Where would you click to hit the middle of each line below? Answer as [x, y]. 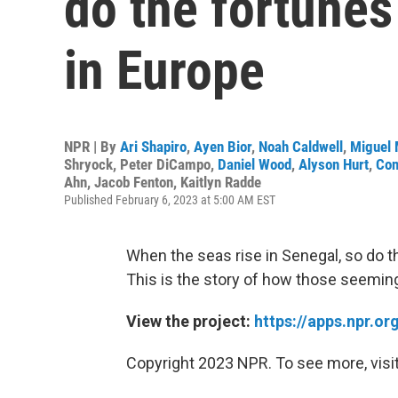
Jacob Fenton [134, 182]
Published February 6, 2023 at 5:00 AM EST [170, 200]
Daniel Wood [255, 164]
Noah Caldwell [301, 147]
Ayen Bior [223, 147]
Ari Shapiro [153, 147]
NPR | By [92, 147]
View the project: [190, 321]
